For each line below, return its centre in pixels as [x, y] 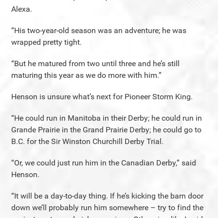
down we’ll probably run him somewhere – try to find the [107, 208]
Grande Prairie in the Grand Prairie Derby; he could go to [106, 130]
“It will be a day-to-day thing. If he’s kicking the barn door [107, 196]
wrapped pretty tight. [46, 42]
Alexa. [22, 9]
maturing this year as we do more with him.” [86, 75]
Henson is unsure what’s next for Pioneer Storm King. [102, 97]
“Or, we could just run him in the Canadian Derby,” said [104, 163]
